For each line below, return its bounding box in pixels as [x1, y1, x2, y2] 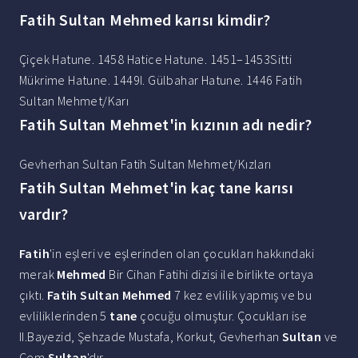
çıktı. [19, 287, 47, 304]
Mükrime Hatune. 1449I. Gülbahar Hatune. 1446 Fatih [19, 72, 302, 89]
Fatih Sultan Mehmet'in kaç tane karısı [19, 177, 294, 198]
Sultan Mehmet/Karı [19, 93, 129, 109]
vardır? [19, 204, 69, 225]
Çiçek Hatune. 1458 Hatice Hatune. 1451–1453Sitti [19, 51, 292, 68]
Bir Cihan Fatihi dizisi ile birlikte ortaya [105, 266, 314, 283]
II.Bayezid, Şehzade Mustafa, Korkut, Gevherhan [19, 328, 282, 345]
